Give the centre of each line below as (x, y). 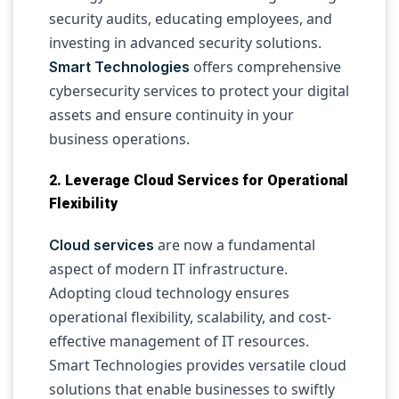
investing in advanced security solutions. (185, 43)
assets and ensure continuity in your (171, 115)
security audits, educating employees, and (191, 19)
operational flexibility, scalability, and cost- (190, 317)
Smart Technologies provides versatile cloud (198, 365)
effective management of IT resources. (179, 341)
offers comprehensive (265, 67)
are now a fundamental (235, 245)
